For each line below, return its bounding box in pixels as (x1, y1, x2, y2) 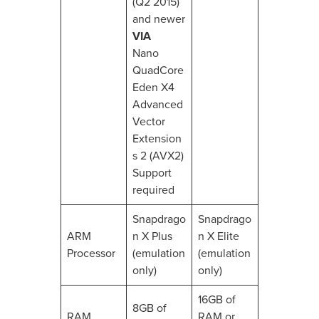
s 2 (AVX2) (132, 150, 184, 162)
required (132, 184, 174, 196)
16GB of (197, 294, 236, 305)
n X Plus (132, 231, 172, 242)
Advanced (132, 99, 183, 110)
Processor (66, 248, 115, 259)
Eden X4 (132, 82, 174, 93)
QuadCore (132, 65, 184, 76)
